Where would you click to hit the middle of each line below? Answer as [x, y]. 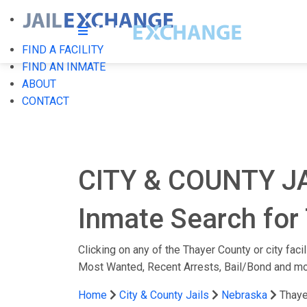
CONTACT [46, 101]
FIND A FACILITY [63, 50]
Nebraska [244, 295]
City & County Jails [164, 295]
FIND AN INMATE [64, 67]
